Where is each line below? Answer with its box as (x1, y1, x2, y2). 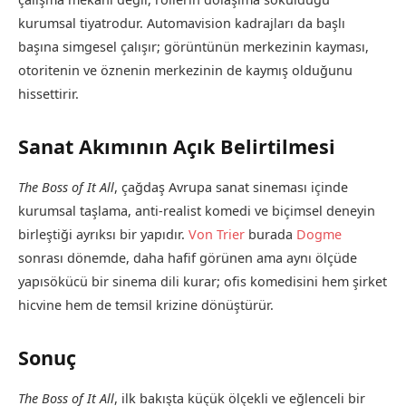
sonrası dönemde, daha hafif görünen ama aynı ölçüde (18, 248, 357, 266)
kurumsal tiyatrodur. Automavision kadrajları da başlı (18, 14, 345, 32)
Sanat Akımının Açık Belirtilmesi (18, 132, 335, 159)
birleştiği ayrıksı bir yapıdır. (18, 225, 188, 243)
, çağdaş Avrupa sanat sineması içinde (114, 178, 348, 196)
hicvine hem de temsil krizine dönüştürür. (18, 295, 274, 314)
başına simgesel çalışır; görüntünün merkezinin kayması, (18, 37, 369, 55)
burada (245, 225, 296, 243)
